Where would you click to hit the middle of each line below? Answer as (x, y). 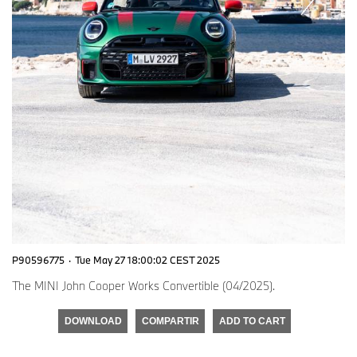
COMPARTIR (170, 321)
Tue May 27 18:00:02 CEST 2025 (147, 260)
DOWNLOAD (93, 321)
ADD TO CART (252, 321)
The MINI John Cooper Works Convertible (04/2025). (143, 286)
